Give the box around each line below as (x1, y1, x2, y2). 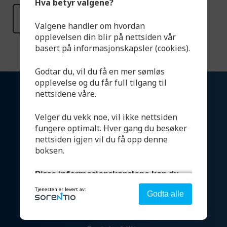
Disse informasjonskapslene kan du (35, 168, 179, 179)
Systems (98, 185, 129, 197)
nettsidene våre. (35, 88, 96, 99)
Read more (29, 12, 76, 25)
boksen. (35, 144, 64, 156)
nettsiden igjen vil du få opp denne (35, 133, 168, 145)
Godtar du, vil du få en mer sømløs (35, 65, 165, 77)
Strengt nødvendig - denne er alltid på (35, 213, 180, 223)
